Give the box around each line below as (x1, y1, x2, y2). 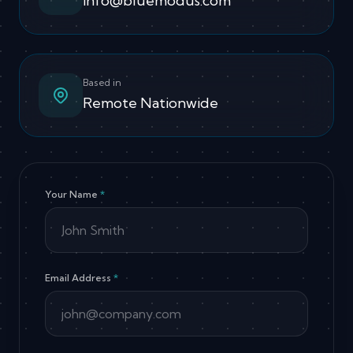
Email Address (45, 272, 113, 284)
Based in (83, 76, 121, 89)
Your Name (45, 188, 100, 201)
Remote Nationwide (83, 94, 218, 113)
